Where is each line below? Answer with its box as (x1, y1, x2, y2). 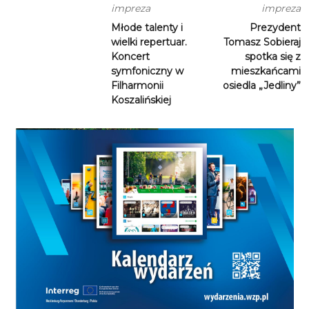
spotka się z (244, 50, 301, 63)
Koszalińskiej (111, 94, 172, 107)
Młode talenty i (111, 21, 183, 34)
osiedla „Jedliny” (222, 79, 301, 92)
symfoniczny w (111, 65, 184, 78)
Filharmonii (111, 79, 164, 92)
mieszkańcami (230, 65, 301, 78)
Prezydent (249, 21, 301, 34)
